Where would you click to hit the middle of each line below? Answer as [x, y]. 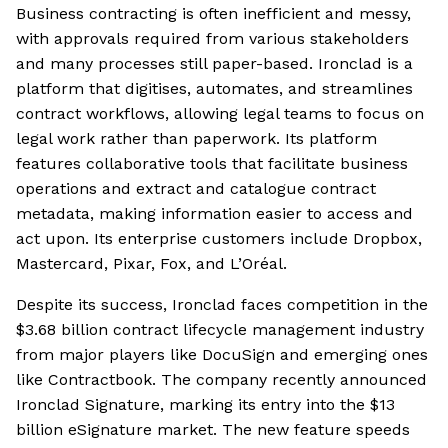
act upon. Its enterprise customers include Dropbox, [219, 239]
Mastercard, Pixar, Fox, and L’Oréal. [151, 264]
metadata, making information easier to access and [214, 214]
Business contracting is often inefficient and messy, [213, 14]
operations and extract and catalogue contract [196, 189]
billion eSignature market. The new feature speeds [213, 430]
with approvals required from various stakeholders [212, 39]
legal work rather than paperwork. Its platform [196, 139]
